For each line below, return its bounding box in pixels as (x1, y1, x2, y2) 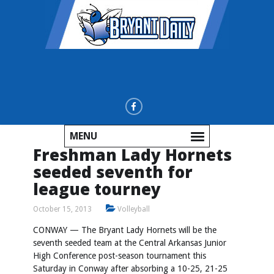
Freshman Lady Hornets (33, 144, 232, 166)
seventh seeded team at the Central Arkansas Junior (33, 238, 226, 248)
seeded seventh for (33, 161, 193, 183)
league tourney (33, 178, 161, 200)
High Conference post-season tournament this (33, 251, 206, 261)
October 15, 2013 (33, 205, 92, 213)
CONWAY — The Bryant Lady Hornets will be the (33, 225, 217, 235)
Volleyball (117, 205, 150, 213)
